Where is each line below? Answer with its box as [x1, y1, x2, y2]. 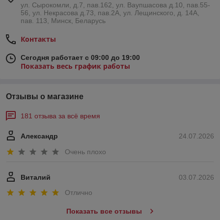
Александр [21, 132, 58, 140]
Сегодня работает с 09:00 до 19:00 [21, 54, 140, 62]
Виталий [21, 173, 51, 181]
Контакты [21, 34, 56, 44]
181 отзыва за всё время [21, 112, 100, 120]
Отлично [65, 189, 92, 197]
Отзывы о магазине [6, 92, 83, 101]
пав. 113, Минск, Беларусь [21, 17, 106, 25]
